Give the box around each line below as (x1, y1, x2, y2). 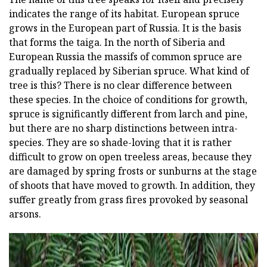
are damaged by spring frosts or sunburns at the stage (9, 164, 257, 178)
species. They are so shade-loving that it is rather (9, 135, 232, 149)
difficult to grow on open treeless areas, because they (9, 150, 252, 163)
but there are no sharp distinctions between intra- (9, 121, 238, 135)
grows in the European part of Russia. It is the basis (9, 21, 241, 35)
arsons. (9, 207, 41, 221)
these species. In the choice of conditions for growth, (9, 92, 247, 106)
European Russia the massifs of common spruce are (9, 49, 242, 63)
